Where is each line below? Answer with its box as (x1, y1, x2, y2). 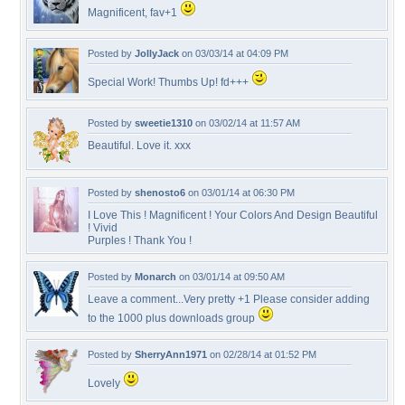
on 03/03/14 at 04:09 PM (179, 48, 288, 59)
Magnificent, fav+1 (88, 6, 180, 19)
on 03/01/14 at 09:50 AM (176, 271, 285, 282)
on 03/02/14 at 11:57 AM (193, 118, 300, 128)
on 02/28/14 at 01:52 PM (207, 349, 316, 360)
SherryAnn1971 (135, 349, 207, 360)
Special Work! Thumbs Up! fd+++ (88, 76, 251, 89)
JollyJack (135, 48, 179, 59)
